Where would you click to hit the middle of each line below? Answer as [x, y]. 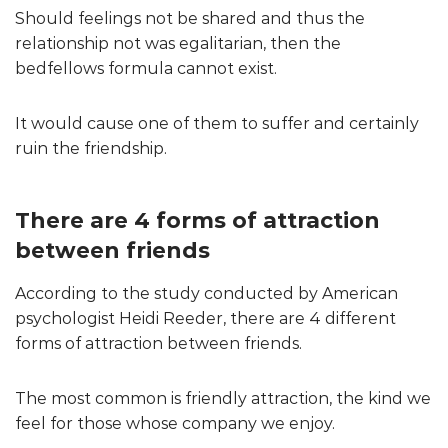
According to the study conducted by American [206, 293]
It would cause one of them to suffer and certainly [217, 123]
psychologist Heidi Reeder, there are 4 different [205, 318]
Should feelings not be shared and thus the [190, 18]
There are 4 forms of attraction [197, 220]
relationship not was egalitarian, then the [178, 43]
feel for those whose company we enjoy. [175, 423]
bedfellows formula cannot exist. [146, 68]
